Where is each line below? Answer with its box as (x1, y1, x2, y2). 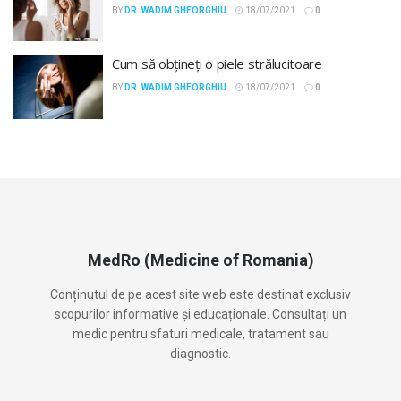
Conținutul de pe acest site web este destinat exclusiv (50, 286, 351, 302)
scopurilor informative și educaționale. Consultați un (55, 306, 346, 321)
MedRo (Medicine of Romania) (87, 250, 314, 269)
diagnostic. (170, 346, 231, 361)
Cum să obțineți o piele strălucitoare (112, 55, 322, 73)
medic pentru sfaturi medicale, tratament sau (72, 326, 329, 341)
